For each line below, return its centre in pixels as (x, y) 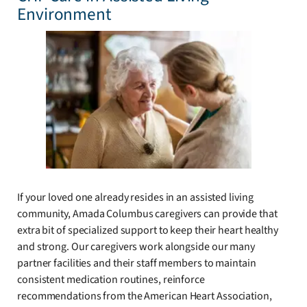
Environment (64, 15)
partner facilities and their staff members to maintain (137, 263)
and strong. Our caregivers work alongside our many (136, 246)
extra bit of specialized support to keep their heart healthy (148, 230)
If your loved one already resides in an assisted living (135, 197)
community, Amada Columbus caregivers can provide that (147, 213)
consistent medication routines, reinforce (111, 279)
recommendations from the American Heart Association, (145, 296)
